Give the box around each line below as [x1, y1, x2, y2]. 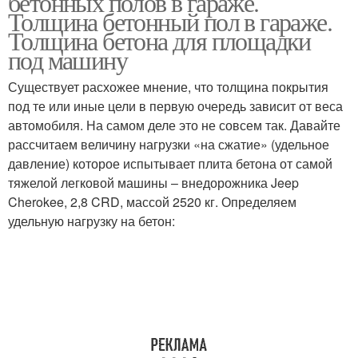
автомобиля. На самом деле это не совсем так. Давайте [8, 116, 340, 134]
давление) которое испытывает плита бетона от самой [8, 154, 332, 173]
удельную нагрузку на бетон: [8, 212, 175, 230]
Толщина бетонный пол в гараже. [8, 4, 332, 38]
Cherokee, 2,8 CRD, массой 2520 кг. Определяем [8, 193, 296, 211]
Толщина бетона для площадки [8, 23, 311, 58]
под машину [8, 42, 127, 77]
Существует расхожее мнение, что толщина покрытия [8, 78, 328, 96]
